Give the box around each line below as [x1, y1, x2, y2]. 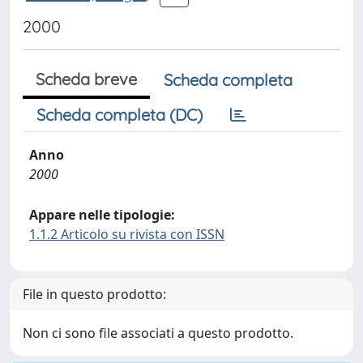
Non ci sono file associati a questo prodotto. [23, 324, 293, 342]
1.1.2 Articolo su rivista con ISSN [29, 225, 224, 243]
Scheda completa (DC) [36, 105, 203, 125]
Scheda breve [36, 69, 137, 89]
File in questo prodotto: [23, 285, 166, 303]
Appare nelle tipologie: [29, 206, 175, 224]
